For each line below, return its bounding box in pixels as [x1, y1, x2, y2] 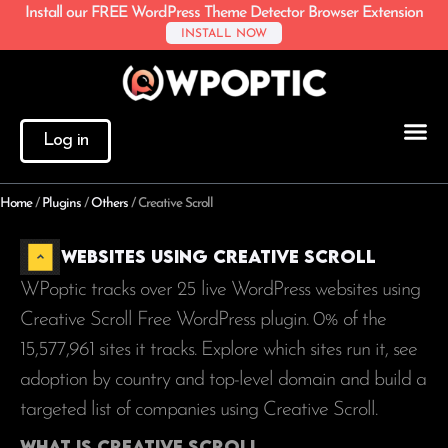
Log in [43, 130, 88, 150]
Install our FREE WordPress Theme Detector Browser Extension [25, 5, 423, 21]
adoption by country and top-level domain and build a [20, 370, 426, 391]
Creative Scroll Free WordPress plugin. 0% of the [20, 310, 386, 331]
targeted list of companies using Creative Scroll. [20, 400, 382, 421]
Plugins [42, 196, 81, 210]
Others [91, 196, 128, 210]
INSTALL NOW [181, 28, 267, 40]
